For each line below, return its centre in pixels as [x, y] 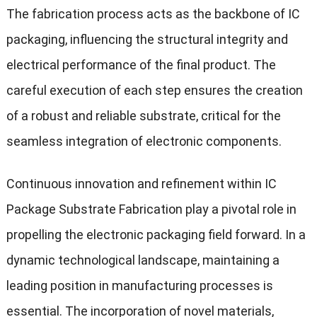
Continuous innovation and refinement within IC [141, 183]
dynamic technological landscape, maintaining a [143, 260]
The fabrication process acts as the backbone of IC [153, 13]
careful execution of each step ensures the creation [154, 90]
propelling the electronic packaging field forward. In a [156, 234]
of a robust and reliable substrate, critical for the [143, 115]
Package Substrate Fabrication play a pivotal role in [151, 209]
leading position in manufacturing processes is [139, 285]
